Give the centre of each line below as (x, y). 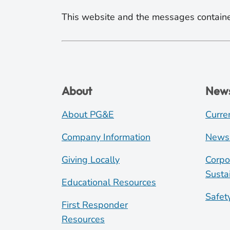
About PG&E (88, 114)
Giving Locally (91, 159)
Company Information (106, 137)
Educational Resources (109, 182)
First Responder (95, 205)
